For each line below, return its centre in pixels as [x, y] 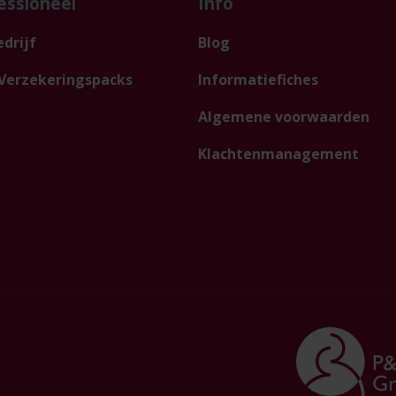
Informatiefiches [258, 80]
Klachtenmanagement [278, 154]
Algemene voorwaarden [283, 117]
